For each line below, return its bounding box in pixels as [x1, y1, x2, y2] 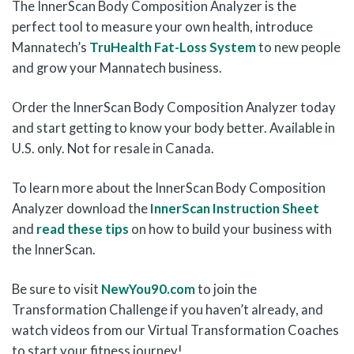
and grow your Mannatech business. [12, 59, 222, 76]
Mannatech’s [12, 39, 89, 55]
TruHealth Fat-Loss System [89, 39, 256, 55]
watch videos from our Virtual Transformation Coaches [12, 322, 339, 338]
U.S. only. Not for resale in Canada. [12, 140, 214, 156]
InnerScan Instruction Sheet [150, 200, 319, 217]
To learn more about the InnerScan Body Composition [12, 179, 326, 196]
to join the [195, 281, 257, 297]
